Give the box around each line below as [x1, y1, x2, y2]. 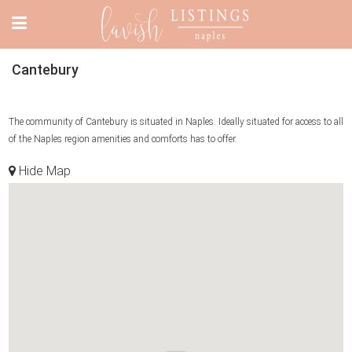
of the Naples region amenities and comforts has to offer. [9, 134, 237, 145]
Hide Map [16, 163, 71, 178]
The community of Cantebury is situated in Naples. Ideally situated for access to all [9, 116, 343, 127]
